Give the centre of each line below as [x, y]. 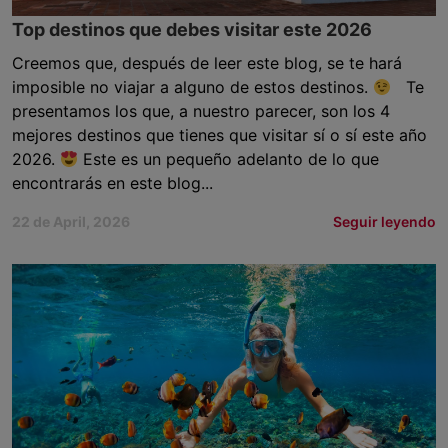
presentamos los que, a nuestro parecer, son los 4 [201, 111]
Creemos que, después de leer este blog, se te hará [207, 63]
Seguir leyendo [384, 221]
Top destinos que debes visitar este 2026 [192, 29]
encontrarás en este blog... [112, 183]
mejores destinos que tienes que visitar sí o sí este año [219, 135]
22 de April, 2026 [71, 221]
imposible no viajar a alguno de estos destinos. [192, 87]
